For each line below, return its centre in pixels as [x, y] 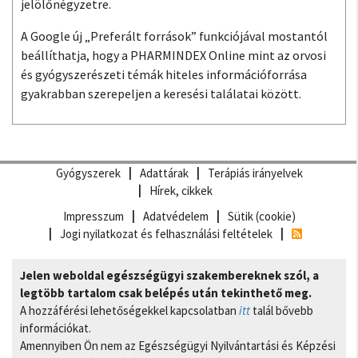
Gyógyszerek [88, 173]
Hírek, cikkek [181, 191]
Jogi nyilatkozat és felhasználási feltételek [166, 234]
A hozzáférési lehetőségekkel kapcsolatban [129, 310]
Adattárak [164, 173]
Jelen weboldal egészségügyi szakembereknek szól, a [169, 275]
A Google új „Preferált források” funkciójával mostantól [174, 36]
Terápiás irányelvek [255, 173]
